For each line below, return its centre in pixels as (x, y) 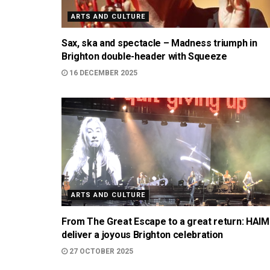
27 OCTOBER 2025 (100, 251)
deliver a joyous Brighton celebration (143, 235)
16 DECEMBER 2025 (102, 73)
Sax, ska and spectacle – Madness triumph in (159, 43)
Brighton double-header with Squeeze (144, 56)
